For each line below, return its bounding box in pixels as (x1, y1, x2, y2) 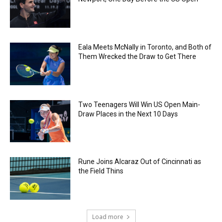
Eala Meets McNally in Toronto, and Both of (78, 43, 212, 52)
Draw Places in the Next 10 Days (78, 110, 178, 118)
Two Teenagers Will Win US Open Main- (78, 100, 201, 109)
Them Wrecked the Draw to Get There (78, 53, 197, 61)
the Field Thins (78, 167, 124, 175)
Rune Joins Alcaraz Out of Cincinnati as (78, 158, 202, 166)
